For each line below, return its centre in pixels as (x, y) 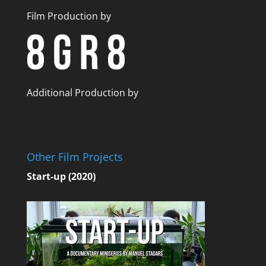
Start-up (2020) (61, 177)
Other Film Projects (75, 157)
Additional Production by (82, 93)
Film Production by (69, 16)
